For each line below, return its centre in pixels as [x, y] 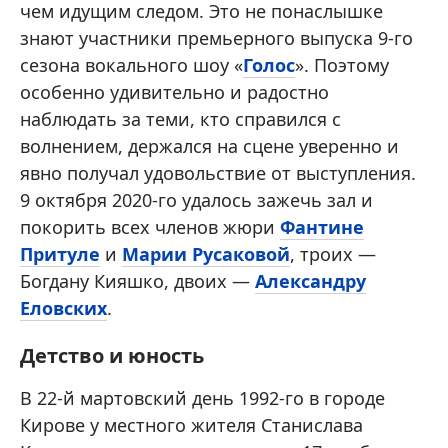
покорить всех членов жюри [150, 227]
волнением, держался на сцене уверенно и [209, 146]
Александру [310, 281]
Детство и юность [112, 355]
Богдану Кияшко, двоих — [137, 281]
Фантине [322, 227]
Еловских [63, 308]
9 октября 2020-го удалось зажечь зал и [196, 200]
